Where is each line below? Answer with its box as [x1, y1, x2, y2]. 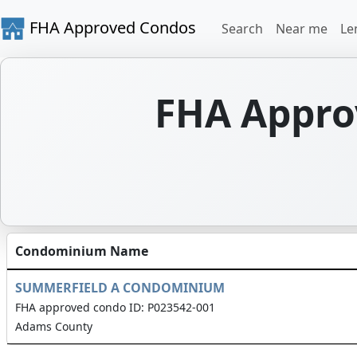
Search [222, 20, 263, 37]
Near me [276, 20, 328, 37]
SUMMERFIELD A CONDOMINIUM [15, 279, 225, 296]
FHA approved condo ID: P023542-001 [15, 300, 215, 315]
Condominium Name [15, 242, 148, 260]
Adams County [15, 319, 92, 334]
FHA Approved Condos [25, 16, 196, 38]
